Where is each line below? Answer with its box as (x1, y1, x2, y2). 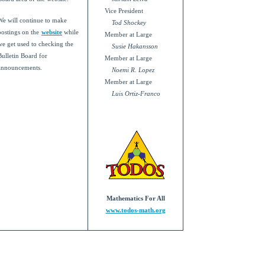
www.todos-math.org (105, 207, 166, 214)
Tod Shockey (112, 20, 146, 27)
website (41, 29, 62, 36)
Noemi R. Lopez (112, 67, 154, 74)
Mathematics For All (106, 195, 165, 202)
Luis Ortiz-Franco (112, 91, 160, 98)
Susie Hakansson (112, 43, 158, 50)
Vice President (105, 8, 143, 15)
